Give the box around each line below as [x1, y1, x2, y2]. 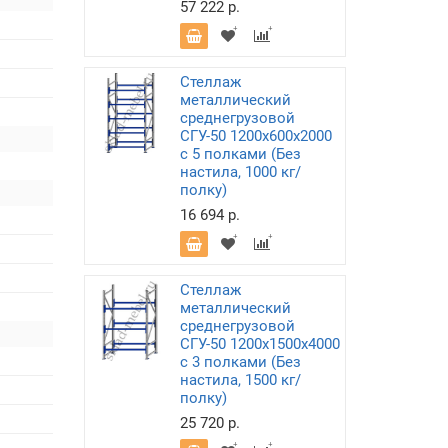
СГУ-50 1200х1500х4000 [179, 335, 340, 353]
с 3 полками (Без [179, 353, 301, 371]
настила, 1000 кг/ [179, 163, 301, 181]
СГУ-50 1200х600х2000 [179, 127, 332, 145]
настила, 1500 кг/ [179, 371, 301, 389]
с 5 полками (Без [179, 145, 301, 163]
